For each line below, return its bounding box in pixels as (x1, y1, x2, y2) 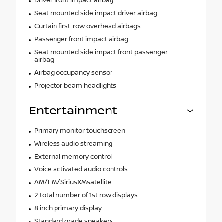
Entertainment (29, 103, 117, 118)
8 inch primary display (34, 204, 102, 212)
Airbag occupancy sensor (34, 68, 112, 77)
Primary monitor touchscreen (34, 126, 125, 135)
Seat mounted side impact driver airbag (34, 9, 157, 17)
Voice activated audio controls (34, 165, 128, 173)
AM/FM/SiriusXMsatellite (34, 178, 111, 186)
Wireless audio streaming (34, 139, 112, 148)
